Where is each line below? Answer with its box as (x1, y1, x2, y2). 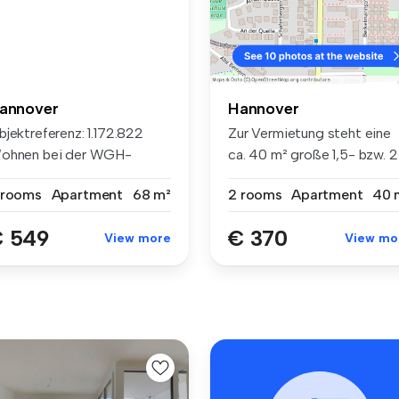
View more (104, 230, 171, 246)
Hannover (228, 99, 299, 119)
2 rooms (228, 186, 282, 204)
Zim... (228, 167, 260, 185)
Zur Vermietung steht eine (228, 125, 391, 142)
